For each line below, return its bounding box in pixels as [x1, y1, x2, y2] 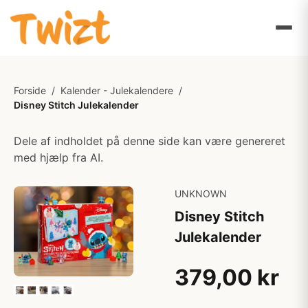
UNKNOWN [175, 188, 227, 199]
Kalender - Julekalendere [60, 85, 173, 96]
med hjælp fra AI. [14, 151, 103, 164]
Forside [14, 85, 46, 96]
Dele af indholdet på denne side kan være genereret [14, 134, 285, 148]
